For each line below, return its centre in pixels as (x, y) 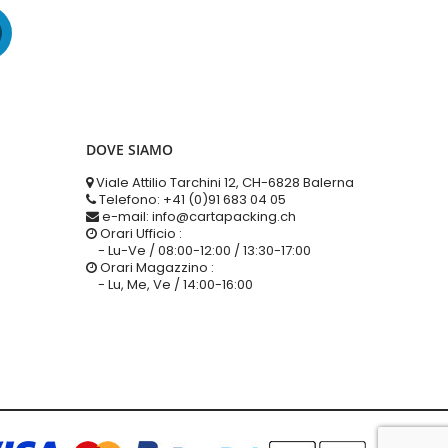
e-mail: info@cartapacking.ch (199, 216)
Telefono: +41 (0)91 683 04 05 (192, 199)
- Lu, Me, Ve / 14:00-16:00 (169, 284)
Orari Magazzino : (157, 267)
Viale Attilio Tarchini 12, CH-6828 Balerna (225, 182)
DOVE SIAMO (129, 149)
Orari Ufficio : (141, 233)
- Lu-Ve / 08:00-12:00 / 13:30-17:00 (198, 250)
